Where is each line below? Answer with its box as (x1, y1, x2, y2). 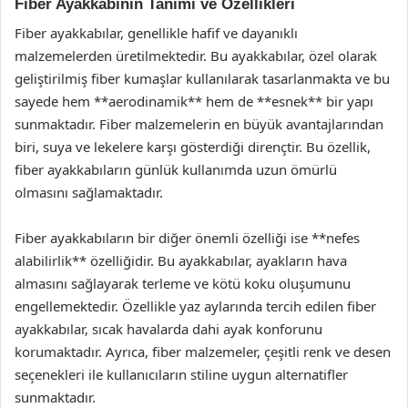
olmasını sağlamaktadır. (15, 183, 163, 201)
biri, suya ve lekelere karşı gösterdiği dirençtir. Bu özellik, (15, 138, 371, 156)
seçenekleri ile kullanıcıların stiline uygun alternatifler (15, 365, 348, 383)
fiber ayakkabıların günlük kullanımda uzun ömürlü (15, 160, 337, 178)
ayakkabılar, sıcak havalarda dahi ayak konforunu (15, 320, 322, 338)
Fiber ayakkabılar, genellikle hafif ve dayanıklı (15, 24, 298, 42)
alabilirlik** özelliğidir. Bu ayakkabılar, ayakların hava (15, 251, 347, 270)
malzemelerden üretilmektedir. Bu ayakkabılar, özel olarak (15, 46, 377, 65)
